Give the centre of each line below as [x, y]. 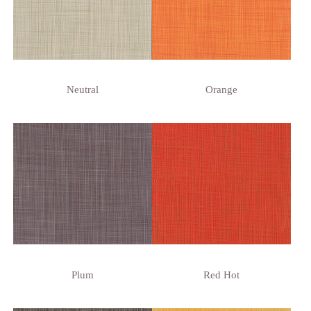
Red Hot [221, 275]
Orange [221, 90]
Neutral [82, 90]
